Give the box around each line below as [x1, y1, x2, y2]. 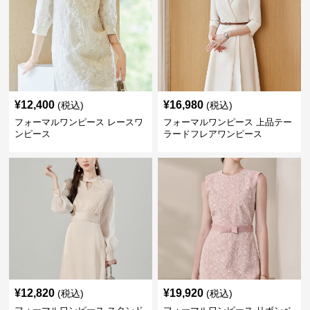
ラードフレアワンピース [163, 129, 262, 139]
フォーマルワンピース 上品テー [163, 117, 292, 127]
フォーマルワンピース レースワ [15, 117, 144, 127]
